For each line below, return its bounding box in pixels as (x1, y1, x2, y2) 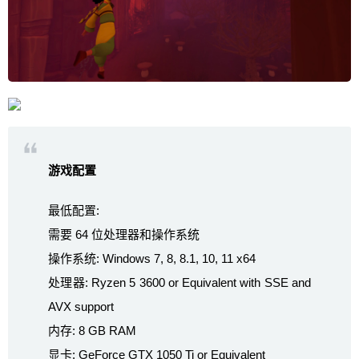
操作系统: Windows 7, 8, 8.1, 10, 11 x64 (48, 251, 256, 265)
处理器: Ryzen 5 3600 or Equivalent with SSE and (48, 275, 311, 289)
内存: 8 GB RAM (48, 323, 136, 337)
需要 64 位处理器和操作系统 (48, 227, 200, 241)
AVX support (48, 299, 114, 313)
